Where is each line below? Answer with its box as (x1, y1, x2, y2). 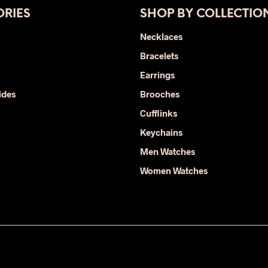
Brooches (140, 89, 179, 99)
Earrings (140, 69, 175, 80)
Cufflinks (140, 108, 177, 118)
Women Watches (140, 165, 208, 176)
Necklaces (140, 31, 182, 42)
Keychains (140, 127, 182, 138)
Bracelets (140, 50, 178, 61)
